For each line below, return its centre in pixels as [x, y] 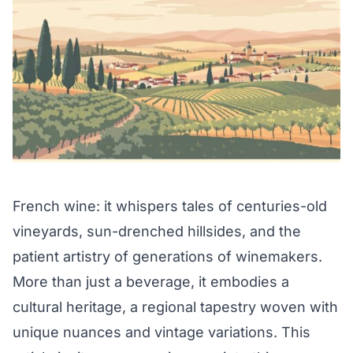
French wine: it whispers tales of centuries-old [170, 206]
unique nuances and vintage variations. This [162, 333]
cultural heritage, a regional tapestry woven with [175, 307]
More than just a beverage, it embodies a [151, 282]
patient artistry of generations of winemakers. [167, 257]
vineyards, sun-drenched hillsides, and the [157, 232]
